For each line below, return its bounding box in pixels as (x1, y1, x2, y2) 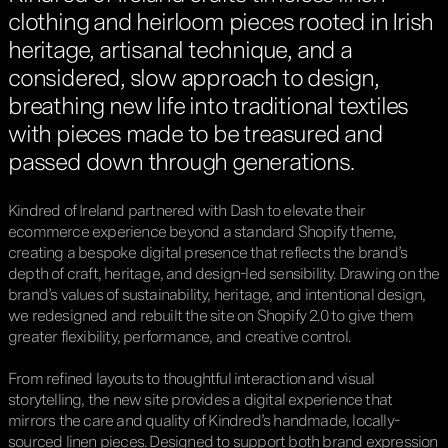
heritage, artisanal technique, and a (8, 34, 352, 64)
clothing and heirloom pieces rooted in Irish (8, 6, 434, 36)
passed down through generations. (8, 146, 354, 176)
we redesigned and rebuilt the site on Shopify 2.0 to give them (8, 305, 414, 325)
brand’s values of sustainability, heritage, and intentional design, (8, 284, 426, 304)
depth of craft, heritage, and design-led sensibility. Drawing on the (8, 263, 440, 283)
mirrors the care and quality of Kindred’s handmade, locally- (8, 410, 400, 430)
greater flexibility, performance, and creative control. (8, 326, 351, 346)
